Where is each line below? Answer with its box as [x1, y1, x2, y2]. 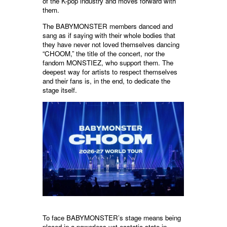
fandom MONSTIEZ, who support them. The [43, 58, 173, 68]
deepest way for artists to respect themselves [43, 67, 177, 77]
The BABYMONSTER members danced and [43, 21, 173, 31]
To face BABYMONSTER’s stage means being [43, 213, 181, 223]
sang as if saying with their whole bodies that [43, 30, 175, 41]
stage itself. [43, 85, 77, 95]
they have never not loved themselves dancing [43, 40, 179, 50]
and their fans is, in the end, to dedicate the [43, 76, 170, 86]
